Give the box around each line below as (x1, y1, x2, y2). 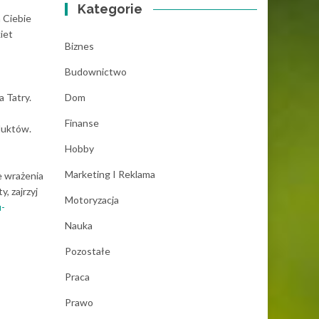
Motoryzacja (65, 194, 119, 206)
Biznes (65, 40, 94, 52)
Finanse (65, 117, 99, 129)
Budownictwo (65, 66, 127, 78)
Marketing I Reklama (65, 168, 155, 180)
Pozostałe (65, 245, 110, 257)
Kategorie (78, 1, 143, 16)
